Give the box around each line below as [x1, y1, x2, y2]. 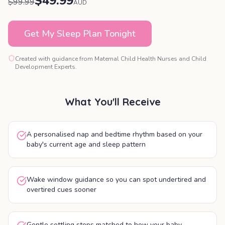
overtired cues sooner [27, 185, 96, 194]
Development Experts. [15, 63, 77, 71]
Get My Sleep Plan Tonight [24, 28, 136, 40]
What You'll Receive [64, 95, 161, 108]
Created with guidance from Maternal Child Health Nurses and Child [15, 55, 206, 63]
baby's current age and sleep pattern [27, 140, 146, 149]
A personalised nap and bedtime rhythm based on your [27, 130, 202, 139]
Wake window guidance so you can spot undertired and [27, 175, 206, 184]
